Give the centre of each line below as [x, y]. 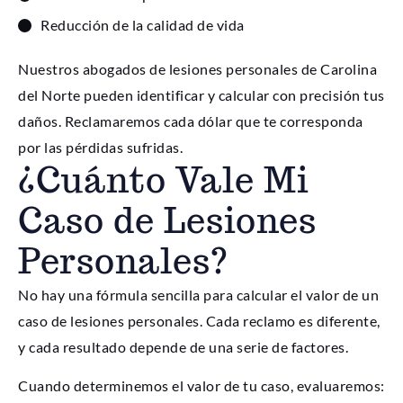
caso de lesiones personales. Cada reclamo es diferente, [199, 320]
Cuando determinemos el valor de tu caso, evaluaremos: [201, 386]
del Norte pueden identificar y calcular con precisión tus [201, 94]
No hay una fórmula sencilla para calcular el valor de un [198, 294]
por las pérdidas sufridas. [100, 147]
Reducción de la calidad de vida [143, 25]
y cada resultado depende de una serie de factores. [183, 346]
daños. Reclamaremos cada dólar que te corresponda [191, 121]
